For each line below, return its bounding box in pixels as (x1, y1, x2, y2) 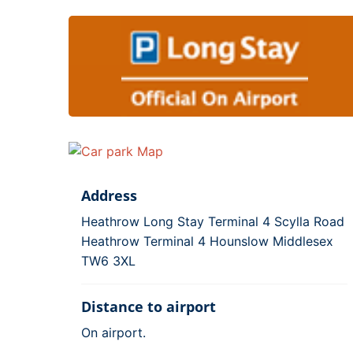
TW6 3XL (81, 252, 136, 269)
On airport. (81, 324, 146, 340)
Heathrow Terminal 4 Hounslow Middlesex (81, 232, 333, 249)
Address (81, 185, 137, 205)
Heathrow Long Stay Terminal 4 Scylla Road (81, 213, 344, 229)
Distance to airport (81, 296, 216, 316)
